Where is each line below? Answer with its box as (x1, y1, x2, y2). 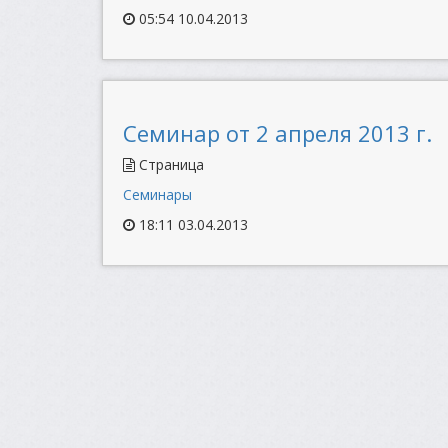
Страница (135, 155, 204, 174)
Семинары (123, 185, 192, 204)
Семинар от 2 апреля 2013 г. (123, 118, 432, 148)
